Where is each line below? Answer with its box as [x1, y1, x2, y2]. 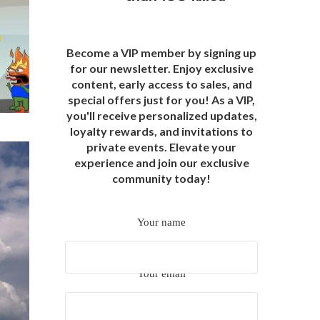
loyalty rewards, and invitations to [70, 124, 253, 139]
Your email [137, 268, 186, 280]
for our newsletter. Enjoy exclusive [69, 61, 254, 76]
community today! [112, 171, 211, 186]
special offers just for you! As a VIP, [68, 93, 255, 107]
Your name [137, 216, 186, 229]
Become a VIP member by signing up [66, 46, 256, 60]
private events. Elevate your [86, 140, 236, 154]
